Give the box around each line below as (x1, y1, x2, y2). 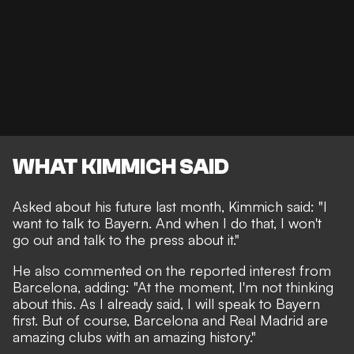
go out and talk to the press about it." (13, 231, 239, 249)
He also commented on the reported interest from (13, 262, 331, 280)
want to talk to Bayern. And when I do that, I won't (13, 214, 322, 232)
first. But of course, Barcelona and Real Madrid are (13, 311, 328, 330)
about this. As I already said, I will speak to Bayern (13, 295, 320, 313)
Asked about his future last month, (13, 198, 228, 216)
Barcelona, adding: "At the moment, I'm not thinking (13, 278, 333, 296)
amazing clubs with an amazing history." (13, 328, 256, 346)
